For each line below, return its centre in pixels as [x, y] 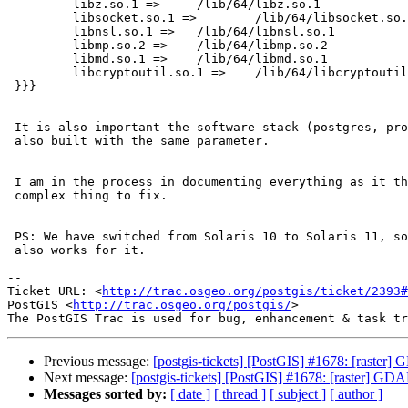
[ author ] [356, 394]
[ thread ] [240, 394]
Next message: [87, 378]
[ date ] [190, 394]
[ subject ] [298, 394]
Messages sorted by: [105, 394]
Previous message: [98, 362]
